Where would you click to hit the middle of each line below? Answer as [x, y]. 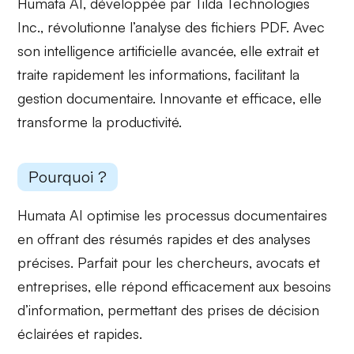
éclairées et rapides [79, 334]
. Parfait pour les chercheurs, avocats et [196, 263]
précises [44, 263]
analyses [285, 239]
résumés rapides [161, 239]
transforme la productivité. [100, 122]
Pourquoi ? [68, 177]
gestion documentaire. [89, 98]
